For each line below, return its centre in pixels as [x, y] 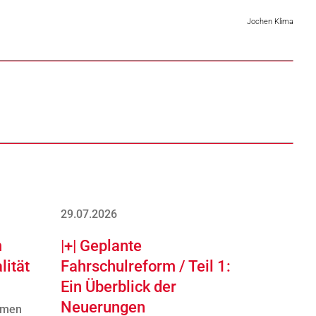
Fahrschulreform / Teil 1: [146, 266]
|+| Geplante [101, 246]
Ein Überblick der [119, 287]
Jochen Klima [270, 22]
